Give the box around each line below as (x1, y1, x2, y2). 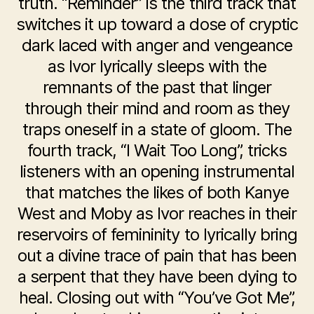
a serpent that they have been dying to (18, 266, 296, 287)
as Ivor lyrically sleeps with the (48, 56, 266, 77)
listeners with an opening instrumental (20, 161, 294, 182)
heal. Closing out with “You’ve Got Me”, (19, 287, 295, 308)
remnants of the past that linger (42, 77, 272, 98)
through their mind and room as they (24, 98, 290, 119)
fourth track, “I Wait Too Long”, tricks (27, 140, 287, 161)
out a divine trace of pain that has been (17, 245, 297, 266)
